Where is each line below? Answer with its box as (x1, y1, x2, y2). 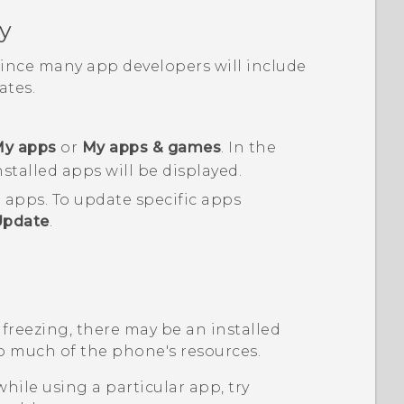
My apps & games (81, 139, 222, 157)
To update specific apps (51, 190, 242, 208)
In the (224, 139, 277, 157)
